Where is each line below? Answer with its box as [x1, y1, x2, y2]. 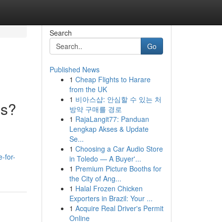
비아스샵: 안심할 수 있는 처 [75, 94, 162, 104]
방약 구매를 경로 [69, 104, 122, 114]
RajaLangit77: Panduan [75, 114, 149, 124]
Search [49, 28, 72, 38]
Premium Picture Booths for [75, 164, 162, 173]
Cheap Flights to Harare [75, 74, 151, 84]
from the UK [69, 84, 107, 94]
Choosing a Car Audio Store [75, 144, 163, 154]
